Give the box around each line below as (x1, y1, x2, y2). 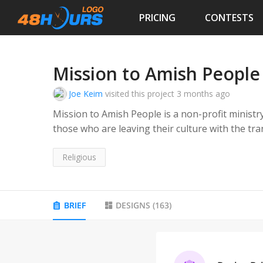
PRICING (139, 11, 176, 24)
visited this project (105, 88, 174, 100)
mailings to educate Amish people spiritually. (53, 137, 248, 150)
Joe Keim (69, 88, 103, 100)
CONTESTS (205, 11, 254, 24)
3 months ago (177, 88, 230, 100)
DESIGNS (116, 200, 150, 211)
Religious (62, 151, 96, 163)
